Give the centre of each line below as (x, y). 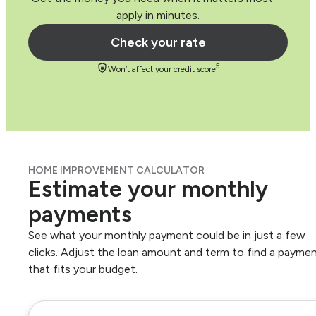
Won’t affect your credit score (162, 69)
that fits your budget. (83, 269)
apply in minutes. (158, 16)
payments (80, 215)
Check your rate (158, 43)
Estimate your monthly (148, 189)
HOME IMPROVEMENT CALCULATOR (116, 171)
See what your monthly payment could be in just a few (167, 236)
